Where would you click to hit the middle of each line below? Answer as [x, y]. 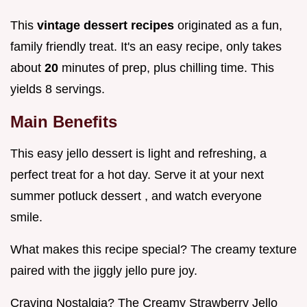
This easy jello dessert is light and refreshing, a [138, 154]
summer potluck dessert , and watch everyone [136, 196]
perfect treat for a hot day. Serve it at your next [137, 175]
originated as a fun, [230, 26]
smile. [26, 218]
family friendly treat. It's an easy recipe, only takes [146, 47]
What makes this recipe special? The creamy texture [153, 250]
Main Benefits [64, 122]
